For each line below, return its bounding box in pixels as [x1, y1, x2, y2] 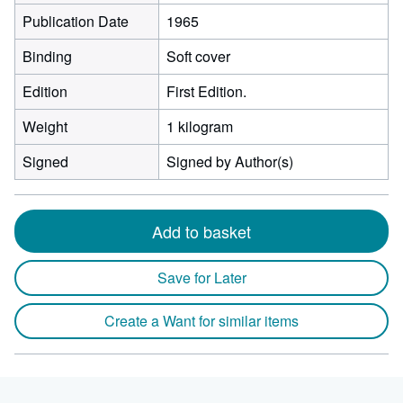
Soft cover [166, 46, 230, 67]
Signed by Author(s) [166, 151, 293, 172]
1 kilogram [166, 116, 233, 137]
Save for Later [157, 267, 246, 288]
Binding [22, 46, 72, 67]
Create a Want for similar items [104, 310, 299, 331]
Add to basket [152, 219, 251, 243]
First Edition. [166, 81, 246, 102]
